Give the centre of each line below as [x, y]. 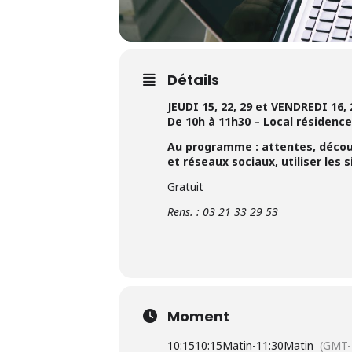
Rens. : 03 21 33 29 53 [223, 211]
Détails [193, 79]
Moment [198, 316]
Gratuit [185, 186]
